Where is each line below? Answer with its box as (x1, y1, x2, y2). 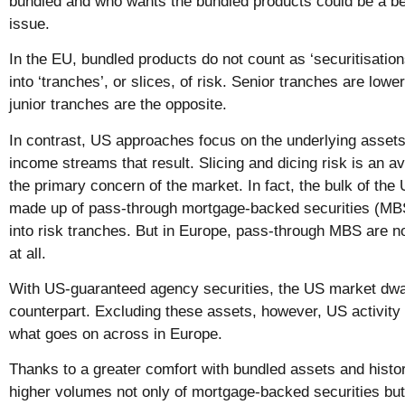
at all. (9, 244, 51, 262)
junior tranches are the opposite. (9, 96, 231, 114)
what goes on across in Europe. (9, 325, 227, 343)
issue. (9, 14, 54, 33)
